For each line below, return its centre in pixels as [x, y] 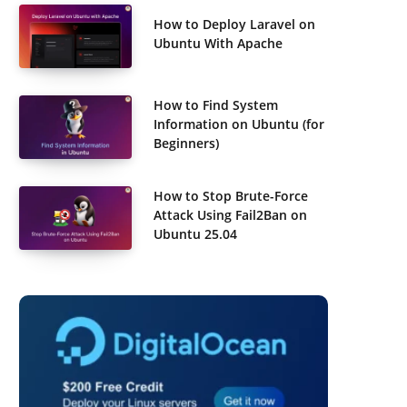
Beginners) [186, 144]
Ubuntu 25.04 [195, 233]
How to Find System [216, 105]
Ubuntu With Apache [218, 43]
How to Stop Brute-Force [231, 195]
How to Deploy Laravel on [234, 24]
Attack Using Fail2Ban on [230, 214]
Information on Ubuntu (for [239, 124]
